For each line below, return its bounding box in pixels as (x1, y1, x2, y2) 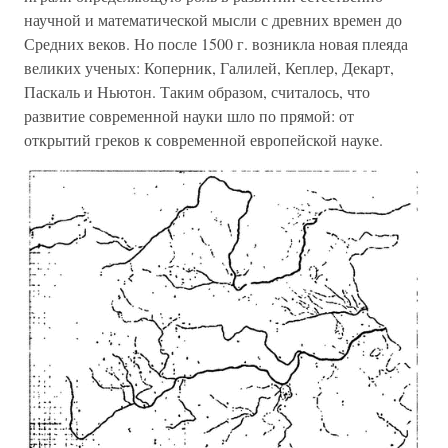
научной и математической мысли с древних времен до (24, 9, 402, 30)
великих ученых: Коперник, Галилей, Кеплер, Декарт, (24, 57, 394, 78)
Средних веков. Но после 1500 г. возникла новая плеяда (24, 33, 408, 54)
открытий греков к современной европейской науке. (24, 129, 383, 150)
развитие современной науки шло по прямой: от (24, 105, 354, 126)
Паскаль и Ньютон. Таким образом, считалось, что (24, 81, 370, 102)
